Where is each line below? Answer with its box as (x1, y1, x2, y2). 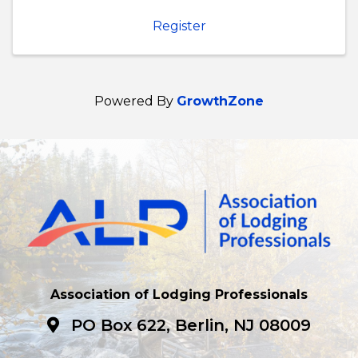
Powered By (94, 93, 177, 109)
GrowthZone (177, 93, 264, 109)
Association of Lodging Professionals (50, 287, 308, 303)
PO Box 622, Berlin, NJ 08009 (71, 316, 311, 336)
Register (152, 18, 206, 34)
